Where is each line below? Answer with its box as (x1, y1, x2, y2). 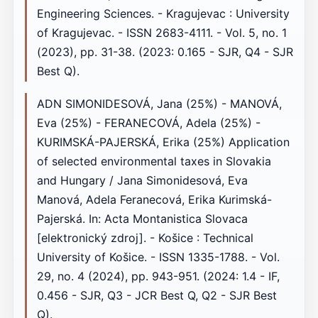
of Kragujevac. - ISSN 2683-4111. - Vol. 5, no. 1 (36, 25, 287, 40)
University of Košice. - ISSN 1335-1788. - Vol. (36, 249, 280, 264)
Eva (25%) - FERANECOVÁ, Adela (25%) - (36, 115, 261, 130)
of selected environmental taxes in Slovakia (36, 153, 271, 168)
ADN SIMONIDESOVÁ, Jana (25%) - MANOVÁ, (36, 96, 282, 111)
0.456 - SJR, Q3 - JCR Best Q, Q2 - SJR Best (36, 287, 277, 302)
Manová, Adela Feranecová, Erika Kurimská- (36, 192, 272, 207)
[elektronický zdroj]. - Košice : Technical (36, 230, 253, 245)
